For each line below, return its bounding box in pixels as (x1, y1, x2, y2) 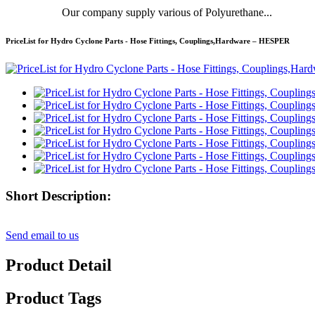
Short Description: (6, 188, 111, 203)
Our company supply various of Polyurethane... (62, 6, 272, 18)
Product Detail (6, 256, 112, 275)
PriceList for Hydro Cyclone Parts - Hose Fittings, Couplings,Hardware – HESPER (6, 36, 290, 45)
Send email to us (6, 229, 79, 242)
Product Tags (6, 289, 101, 308)
